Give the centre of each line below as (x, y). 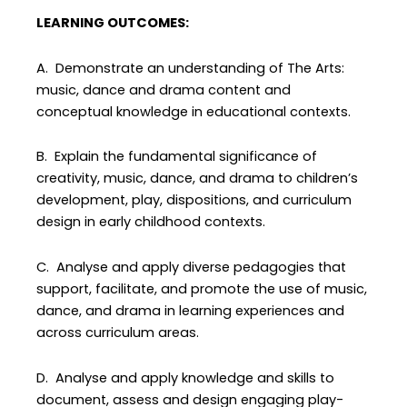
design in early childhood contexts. (151, 222)
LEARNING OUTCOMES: (113, 23)
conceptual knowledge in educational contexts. (194, 111)
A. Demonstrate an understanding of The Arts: (191, 68)
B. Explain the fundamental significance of (177, 157)
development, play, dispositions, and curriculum (194, 200)
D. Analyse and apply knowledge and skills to (186, 377)
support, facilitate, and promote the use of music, (202, 288)
